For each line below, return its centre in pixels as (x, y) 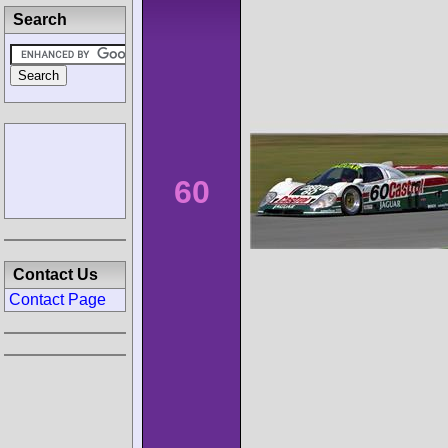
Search (40, 19)
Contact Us (55, 274)
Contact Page (57, 299)
